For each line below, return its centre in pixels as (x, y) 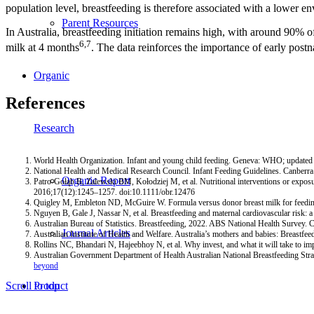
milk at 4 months (42, 48)
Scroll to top (33, 286)
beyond (46, 266)
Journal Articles (96, 233)
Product (51, 286)
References (45, 103)
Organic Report (96, 180)
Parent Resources (100, 23)
